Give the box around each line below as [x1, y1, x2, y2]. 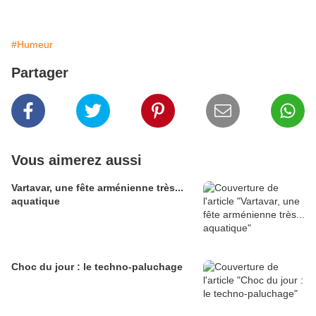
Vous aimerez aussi [11, 152, 142, 169]
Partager [11, 65, 68, 81]
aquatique [11, 195, 60, 207]
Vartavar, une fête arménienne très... [11, 182, 183, 194]
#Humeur [11, 39, 53, 51]
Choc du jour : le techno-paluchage [11, 261, 183, 273]
